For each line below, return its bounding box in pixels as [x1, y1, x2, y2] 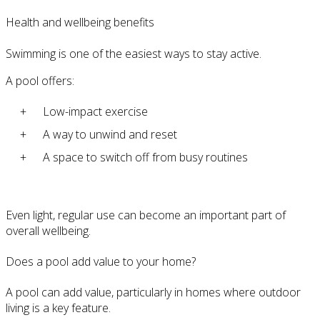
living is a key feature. [6, 300, 111, 316]
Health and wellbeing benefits [6, 14, 154, 31]
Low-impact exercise [43, 103, 148, 119]
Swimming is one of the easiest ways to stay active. [6, 45, 261, 61]
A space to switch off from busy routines [43, 149, 248, 165]
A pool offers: [6, 72, 74, 89]
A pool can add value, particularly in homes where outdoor [6, 284, 301, 301]
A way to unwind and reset [43, 126, 177, 142]
